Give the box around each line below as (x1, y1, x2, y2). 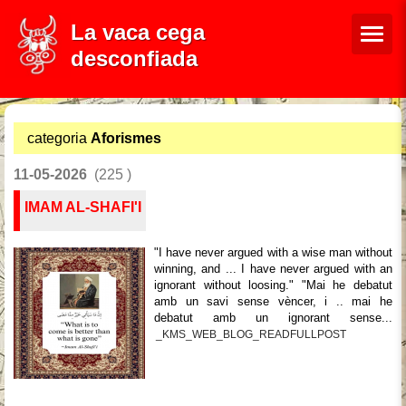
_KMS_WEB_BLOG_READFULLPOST (156, 328, 346, 341)
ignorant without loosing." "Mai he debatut (154, 278, 392, 292)
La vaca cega (71, 20, 205, 44)
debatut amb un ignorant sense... (154, 311, 392, 324)
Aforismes (91, 130, 161, 146)
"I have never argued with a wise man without (154, 246, 392, 259)
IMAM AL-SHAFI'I (24, 199, 141, 215)
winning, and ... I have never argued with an (154, 262, 392, 275)
